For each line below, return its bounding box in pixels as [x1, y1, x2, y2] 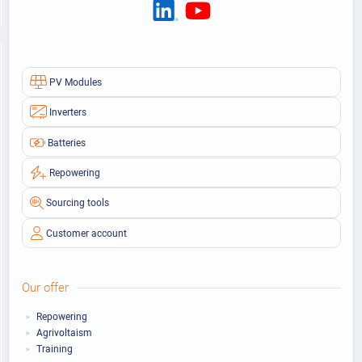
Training [36, 342, 73, 355]
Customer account [45, 225, 127, 239]
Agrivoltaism [36, 326, 92, 339]
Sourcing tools [45, 196, 109, 209]
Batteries [47, 135, 86, 149]
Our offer [22, 279, 69, 295]
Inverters [48, 105, 86, 119]
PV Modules [48, 74, 102, 88]
